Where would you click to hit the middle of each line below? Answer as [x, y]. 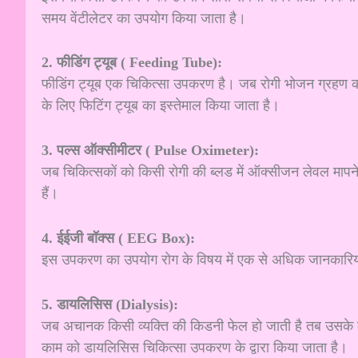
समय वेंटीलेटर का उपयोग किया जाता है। [144, 18]
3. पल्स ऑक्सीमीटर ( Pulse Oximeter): [150, 151]
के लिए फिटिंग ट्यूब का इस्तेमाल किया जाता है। [161, 106]
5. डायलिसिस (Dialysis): [110, 304]
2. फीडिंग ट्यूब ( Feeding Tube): [132, 63]
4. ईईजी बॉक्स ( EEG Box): [118, 238]
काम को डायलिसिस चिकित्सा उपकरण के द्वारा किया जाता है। [195, 347]
